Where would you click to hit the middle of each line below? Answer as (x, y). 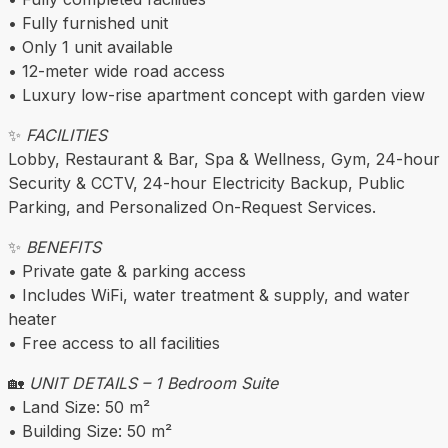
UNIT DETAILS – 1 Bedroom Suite (153, 383)
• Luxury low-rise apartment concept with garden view (216, 95)
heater (32, 319)
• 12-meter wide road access (116, 71)
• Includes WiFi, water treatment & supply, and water (209, 295)
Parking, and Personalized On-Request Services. (192, 207)
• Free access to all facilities (114, 343)
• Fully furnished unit (88, 23)
